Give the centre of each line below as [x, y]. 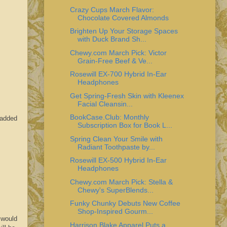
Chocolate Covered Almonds [123, 17]
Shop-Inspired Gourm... [115, 212]
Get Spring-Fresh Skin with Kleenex [127, 96]
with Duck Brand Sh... [112, 39]
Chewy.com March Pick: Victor [118, 52]
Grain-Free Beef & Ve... [115, 61]
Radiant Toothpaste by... [116, 147]
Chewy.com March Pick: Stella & [121, 182]
